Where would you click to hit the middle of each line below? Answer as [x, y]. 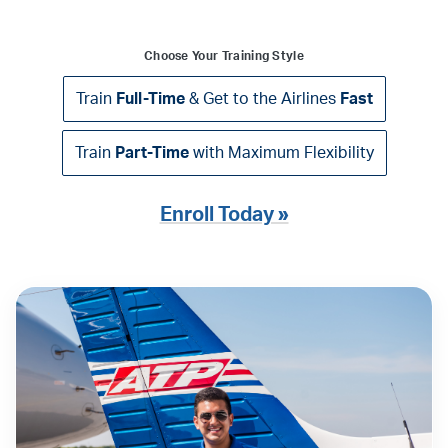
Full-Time [150, 98]
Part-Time [151, 152]
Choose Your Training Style [224, 55]
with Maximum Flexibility [281, 152]
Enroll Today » [224, 214]
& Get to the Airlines [262, 98]
